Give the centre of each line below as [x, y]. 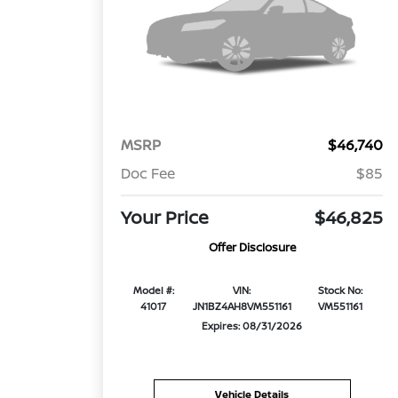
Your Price [165, 218]
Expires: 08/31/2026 [252, 326]
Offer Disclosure [252, 247]
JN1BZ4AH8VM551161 [242, 306]
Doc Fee [148, 174]
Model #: [153, 291]
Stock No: [341, 291]
